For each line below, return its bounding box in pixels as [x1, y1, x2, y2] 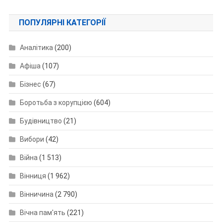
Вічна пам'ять [19, 209, 65, 217]
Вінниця [19, 172, 46, 180]
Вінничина [19, 190, 54, 199]
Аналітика [19, 44, 53, 52]
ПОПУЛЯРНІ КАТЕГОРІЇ [18, 18, 106, 28]
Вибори [19, 135, 44, 144]
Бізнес [19, 80, 41, 89]
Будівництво [19, 117, 62, 125]
